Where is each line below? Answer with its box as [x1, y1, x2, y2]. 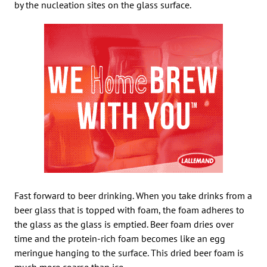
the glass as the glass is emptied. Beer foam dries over [14, 218, 234, 230]
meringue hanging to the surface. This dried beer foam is [14, 246, 244, 259]
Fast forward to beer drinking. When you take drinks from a [14, 189, 252, 201]
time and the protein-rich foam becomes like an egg [14, 232, 225, 244]
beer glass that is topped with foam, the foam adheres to [14, 203, 244, 216]
